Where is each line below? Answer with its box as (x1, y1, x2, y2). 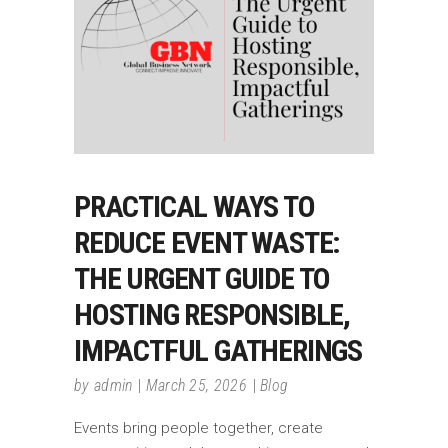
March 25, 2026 (145, 375, 248, 395)
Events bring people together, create (74, 418, 323, 437)
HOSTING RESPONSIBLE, (74, 296, 351, 332)
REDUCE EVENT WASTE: (74, 224, 341, 260)
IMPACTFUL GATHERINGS (74, 332, 362, 368)
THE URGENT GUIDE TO (74, 260, 331, 296)
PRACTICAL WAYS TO (74, 188, 315, 224)
